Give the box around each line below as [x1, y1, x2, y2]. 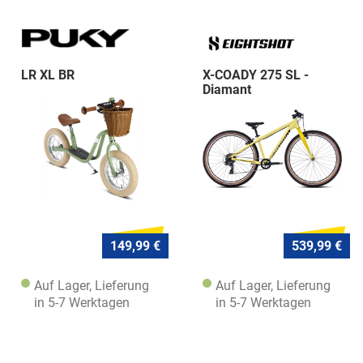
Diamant [203, 82, 251, 98]
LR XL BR [21, 67, 75, 83]
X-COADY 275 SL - [203, 67, 309, 83]
